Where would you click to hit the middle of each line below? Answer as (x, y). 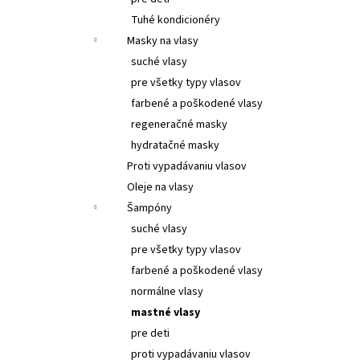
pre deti (150, 333)
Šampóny (149, 208)
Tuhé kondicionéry (176, 20)
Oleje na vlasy (160, 187)
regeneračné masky (179, 124)
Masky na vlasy (163, 41)
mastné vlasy (166, 312)
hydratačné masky (175, 145)
